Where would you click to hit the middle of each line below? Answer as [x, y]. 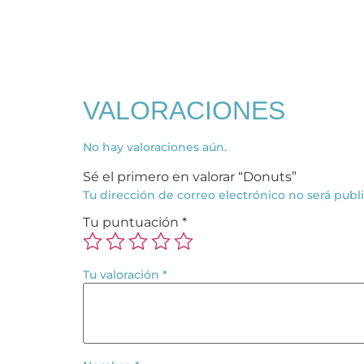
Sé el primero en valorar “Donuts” [190, 176]
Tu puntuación [132, 222]
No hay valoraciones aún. [155, 147]
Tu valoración [123, 275]
